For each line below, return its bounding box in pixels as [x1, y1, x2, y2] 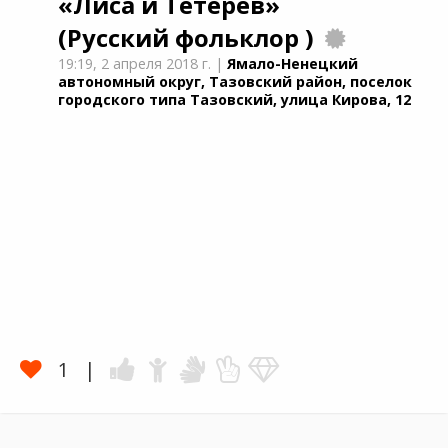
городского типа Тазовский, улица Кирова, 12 [58, 90, 412, 109]
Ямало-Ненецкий [227, 54, 359, 73]
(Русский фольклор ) [58, 22, 315, 54]
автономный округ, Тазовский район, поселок [58, 72, 413, 91]
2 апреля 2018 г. [101, 54, 212, 73]
